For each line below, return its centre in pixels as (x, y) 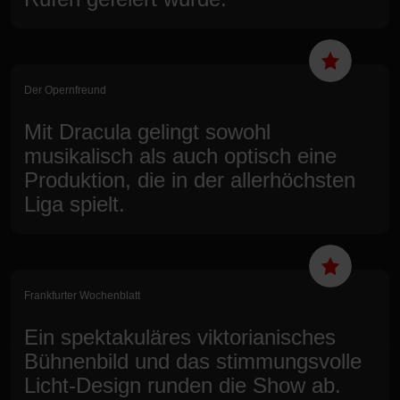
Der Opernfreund (65, 90)
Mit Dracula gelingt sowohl (147, 131)
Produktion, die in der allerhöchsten (190, 179)
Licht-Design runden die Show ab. (183, 385)
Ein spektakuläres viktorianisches (180, 337)
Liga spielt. (75, 204)
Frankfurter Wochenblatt (82, 295)
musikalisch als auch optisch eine (180, 155)
